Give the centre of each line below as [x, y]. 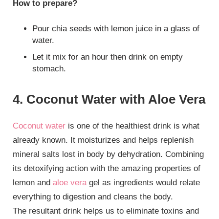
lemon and [33, 182]
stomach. [49, 68]
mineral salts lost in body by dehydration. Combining [109, 154]
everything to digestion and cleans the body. [93, 197]
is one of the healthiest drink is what [133, 126]
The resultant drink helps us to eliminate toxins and [106, 211]
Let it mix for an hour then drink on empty [108, 57]
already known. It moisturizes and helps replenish [103, 140]
